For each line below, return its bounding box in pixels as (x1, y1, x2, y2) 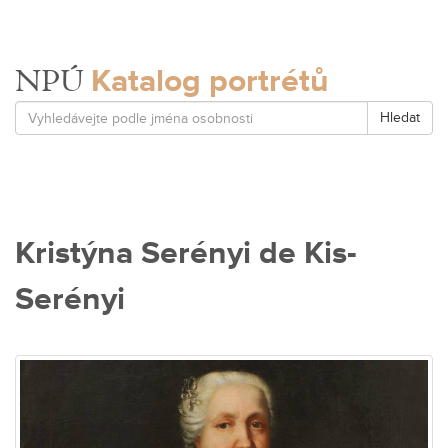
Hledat (380, 109, 420, 126)
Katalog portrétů (91, 62, 329, 101)
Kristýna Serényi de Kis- (15, 234, 357, 273)
